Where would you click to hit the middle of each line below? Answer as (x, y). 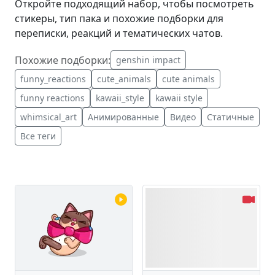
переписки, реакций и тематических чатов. (119, 33)
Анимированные (123, 117)
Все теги (38, 136)
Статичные (230, 117)
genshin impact (148, 60)
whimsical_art (48, 117)
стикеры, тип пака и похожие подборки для (119, 18)
